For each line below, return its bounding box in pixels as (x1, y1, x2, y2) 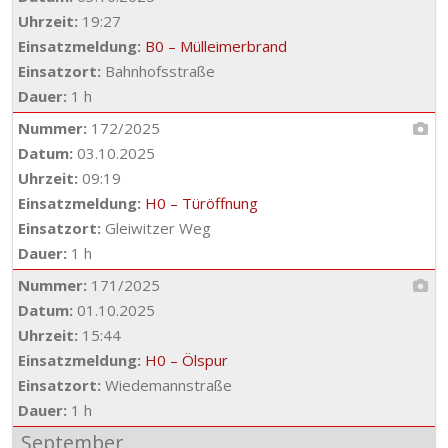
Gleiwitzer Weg (101, 218, 211, 238)
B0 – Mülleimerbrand (145, 36, 287, 56)
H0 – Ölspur (145, 350, 228, 370)
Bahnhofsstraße (101, 61, 215, 81)
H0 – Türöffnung (145, 193, 258, 213)
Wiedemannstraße (101, 375, 232, 395)
